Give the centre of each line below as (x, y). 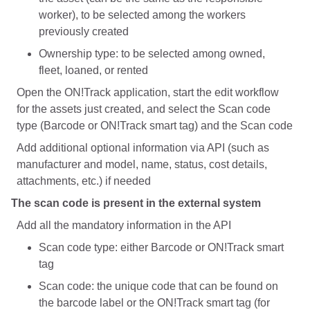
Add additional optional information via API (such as (143, 148)
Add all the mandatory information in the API (124, 226)
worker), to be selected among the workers (142, 15)
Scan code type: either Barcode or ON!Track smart (161, 248)
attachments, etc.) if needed (84, 181)
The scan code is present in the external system (136, 203)
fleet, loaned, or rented (93, 71)
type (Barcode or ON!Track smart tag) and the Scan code (155, 126)
